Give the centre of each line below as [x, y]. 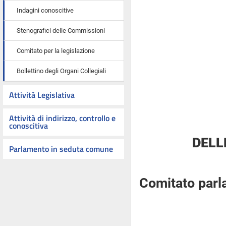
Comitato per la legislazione [56, 51]
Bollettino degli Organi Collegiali [61, 71]
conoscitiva [29, 126]
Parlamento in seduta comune [61, 149]
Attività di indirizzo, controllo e [62, 118]
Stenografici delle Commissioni [61, 31]
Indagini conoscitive [45, 10]
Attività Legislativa [42, 95]
